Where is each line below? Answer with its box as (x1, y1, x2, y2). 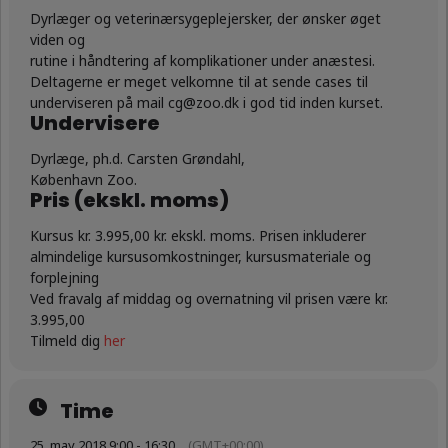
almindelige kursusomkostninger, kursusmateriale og (30, 246, 371, 266)
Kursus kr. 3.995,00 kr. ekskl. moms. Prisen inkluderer (30, 225, 366, 245)
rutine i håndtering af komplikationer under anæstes (30, 50, 369, 70)
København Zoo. (30, 169, 137, 189)
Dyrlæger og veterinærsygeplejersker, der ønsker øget (30, 8, 381, 28)
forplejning (30, 267, 99, 287)
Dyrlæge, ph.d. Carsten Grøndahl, (30, 148, 245, 168)
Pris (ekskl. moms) (30, 185, 229, 214)
